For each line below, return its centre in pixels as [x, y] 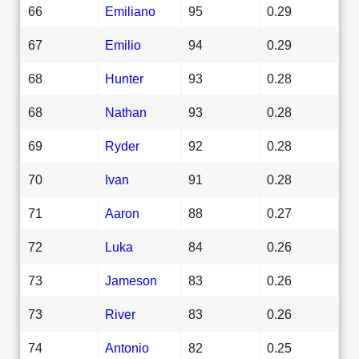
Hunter [124, 78]
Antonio [127, 347]
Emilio [123, 44]
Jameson [131, 280]
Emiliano [130, 11]
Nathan [126, 112]
